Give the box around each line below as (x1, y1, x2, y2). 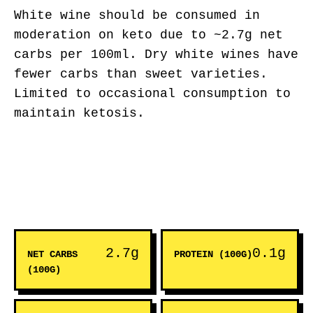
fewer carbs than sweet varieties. (14, 67, 268, 81)
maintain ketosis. (14, 106, 145, 120)
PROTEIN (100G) (174, 249, 252, 260)
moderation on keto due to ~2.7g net (14, 28, 283, 42)
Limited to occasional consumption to (14, 87, 291, 101)
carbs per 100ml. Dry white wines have (14, 48, 298, 61)
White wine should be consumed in (14, 8, 260, 22)
